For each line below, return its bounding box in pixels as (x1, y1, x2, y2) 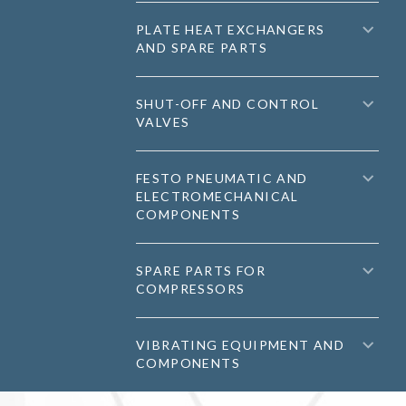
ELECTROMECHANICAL (136, 188, 299, 204)
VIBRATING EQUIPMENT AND (136, 337, 345, 353)
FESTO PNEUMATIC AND (136, 170, 308, 186)
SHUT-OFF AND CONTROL (136, 96, 319, 111)
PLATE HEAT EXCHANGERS (136, 22, 325, 37)
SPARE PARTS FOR (136, 263, 266, 278)
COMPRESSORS (136, 281, 246, 296)
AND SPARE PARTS (136, 40, 267, 55)
